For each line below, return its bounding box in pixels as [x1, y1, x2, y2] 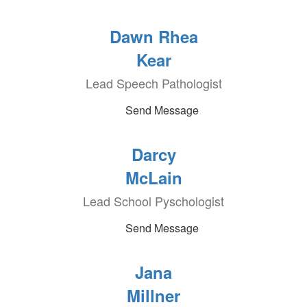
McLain [125, 166, 182, 189]
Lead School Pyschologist [83, 192, 224, 210]
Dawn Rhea [109, 25, 198, 48]
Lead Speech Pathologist [85, 74, 222, 92]
